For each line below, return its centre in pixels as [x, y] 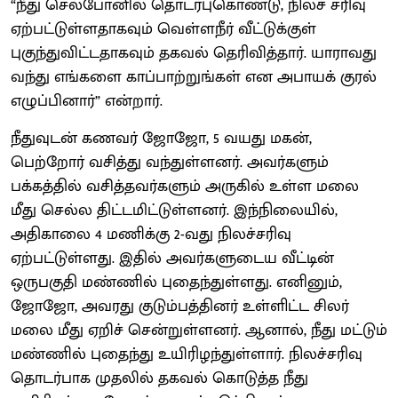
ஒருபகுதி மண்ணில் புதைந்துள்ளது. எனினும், [176, 282]
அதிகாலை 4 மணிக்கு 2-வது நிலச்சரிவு [151, 234]
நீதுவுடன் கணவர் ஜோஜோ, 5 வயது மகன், [161, 138]
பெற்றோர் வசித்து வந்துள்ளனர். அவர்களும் [170, 162]
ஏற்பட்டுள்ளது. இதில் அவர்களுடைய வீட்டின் [172, 258]
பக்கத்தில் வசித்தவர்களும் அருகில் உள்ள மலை [185, 186]
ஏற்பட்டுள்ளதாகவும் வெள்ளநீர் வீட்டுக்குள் [163, 29]
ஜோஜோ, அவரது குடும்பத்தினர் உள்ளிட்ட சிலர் [180, 306]
